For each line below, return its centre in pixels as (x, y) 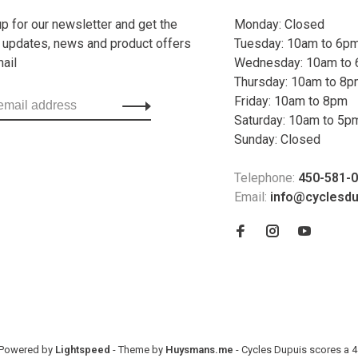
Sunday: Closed (277, 139)
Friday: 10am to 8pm (291, 101)
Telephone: (266, 177)
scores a (329, 349)
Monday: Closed (279, 24)
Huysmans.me (200, 349)
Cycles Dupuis (275, 349)
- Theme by (137, 349)
